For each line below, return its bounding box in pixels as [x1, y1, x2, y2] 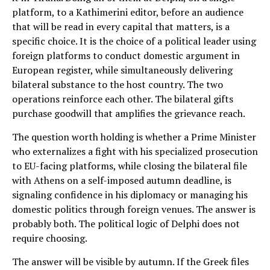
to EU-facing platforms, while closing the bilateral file [12, 159, 247, 172]
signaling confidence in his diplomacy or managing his [12, 187, 248, 201]
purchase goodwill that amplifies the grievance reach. [12, 106, 245, 120]
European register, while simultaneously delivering [12, 63, 233, 77]
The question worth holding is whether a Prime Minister [12, 130, 256, 143]
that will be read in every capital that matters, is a [12, 19, 230, 33]
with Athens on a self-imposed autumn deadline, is [12, 173, 231, 187]
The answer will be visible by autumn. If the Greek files [12, 254, 249, 268]
